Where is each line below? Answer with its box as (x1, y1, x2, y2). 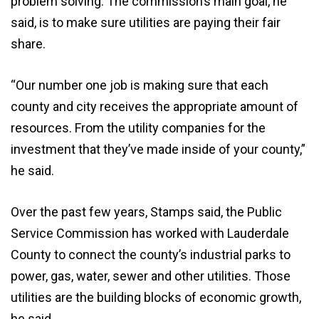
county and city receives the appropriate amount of (11, 99, 298, 115)
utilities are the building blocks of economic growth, (11, 290, 301, 305)
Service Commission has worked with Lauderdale (11, 226, 289, 241)
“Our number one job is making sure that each (11, 78, 268, 93)
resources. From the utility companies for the (11, 120, 266, 136)
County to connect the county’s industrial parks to (11, 247, 291, 263)
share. (11, 36, 46, 52)
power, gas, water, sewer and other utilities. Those (11, 268, 291, 284)
